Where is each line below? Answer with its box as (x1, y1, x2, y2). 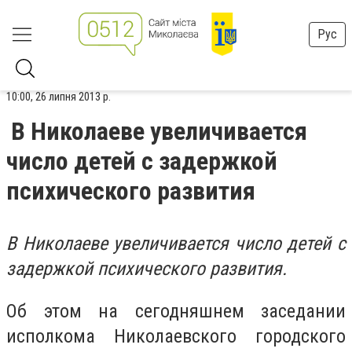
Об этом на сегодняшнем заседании (6, 299, 346, 322)
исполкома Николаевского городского (6, 324, 346, 347)
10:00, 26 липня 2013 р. (6, 90, 111, 104)
